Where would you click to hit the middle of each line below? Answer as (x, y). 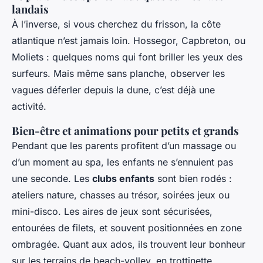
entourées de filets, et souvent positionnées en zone (127, 228)
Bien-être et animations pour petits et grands (125, 131)
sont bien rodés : (193, 179)
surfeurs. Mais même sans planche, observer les (118, 74)
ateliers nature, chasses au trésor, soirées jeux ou (121, 195)
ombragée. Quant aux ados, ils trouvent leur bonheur (129, 245)
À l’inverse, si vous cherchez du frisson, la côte (116, 24)
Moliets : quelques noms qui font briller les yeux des (127, 57)
